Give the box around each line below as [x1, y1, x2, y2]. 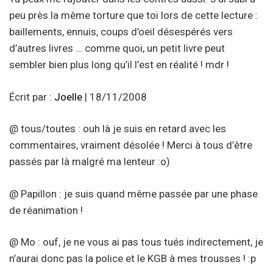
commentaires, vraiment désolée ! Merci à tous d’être [9, 139, 252, 152]
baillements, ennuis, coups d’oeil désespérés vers [9, 26, 233, 38]
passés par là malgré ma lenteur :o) [9, 155, 170, 168]
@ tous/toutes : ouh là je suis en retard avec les [9, 122, 226, 135]
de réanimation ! [9, 204, 83, 216]
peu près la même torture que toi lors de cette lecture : [9, 9, 258, 22]
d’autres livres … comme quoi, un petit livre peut [9, 42, 225, 55]
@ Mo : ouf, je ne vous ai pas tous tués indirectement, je [9, 236, 263, 249]
